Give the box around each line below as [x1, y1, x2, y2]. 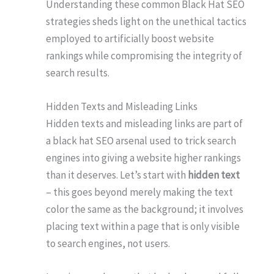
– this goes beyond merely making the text [46, 185, 233, 199]
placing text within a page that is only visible [46, 220, 240, 234]
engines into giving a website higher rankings [46, 151, 241, 165]
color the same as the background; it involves [46, 202, 243, 217]
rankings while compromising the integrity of [46, 48, 242, 62]
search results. [46, 65, 109, 80]
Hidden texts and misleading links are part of [46, 117, 243, 131]
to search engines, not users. [46, 237, 170, 251]
